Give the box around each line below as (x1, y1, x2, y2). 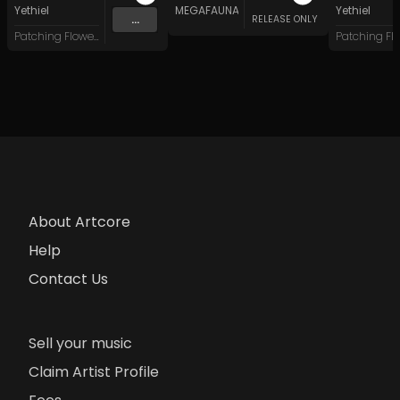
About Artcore (29, 212, 130, 233)
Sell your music (29, 333, 132, 354)
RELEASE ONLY (252, 12, 318, 27)
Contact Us (29, 269, 108, 290)
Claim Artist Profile (29, 362, 159, 383)
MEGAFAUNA (175, 3, 239, 19)
